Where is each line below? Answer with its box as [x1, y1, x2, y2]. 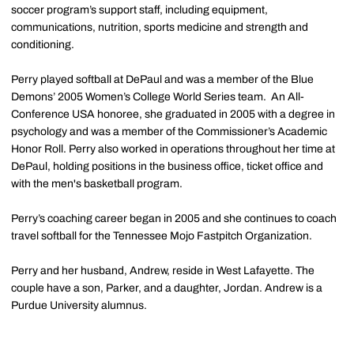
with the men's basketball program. [11, 178, 183, 190]
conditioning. [11, 39, 74, 51]
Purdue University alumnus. [11, 299, 147, 312]
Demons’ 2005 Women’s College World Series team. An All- [11, 91, 304, 104]
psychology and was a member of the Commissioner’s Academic [11, 126, 327, 138]
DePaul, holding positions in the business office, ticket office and [11, 160, 323, 173]
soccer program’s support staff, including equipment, [11, 4, 268, 17]
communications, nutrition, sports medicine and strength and [11, 21, 308, 34]
